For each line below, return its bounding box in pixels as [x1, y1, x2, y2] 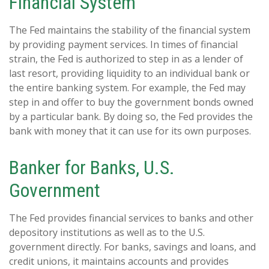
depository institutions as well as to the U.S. [9, 225, 205, 239]
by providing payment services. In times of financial [9, 37, 238, 51]
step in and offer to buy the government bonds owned [9, 95, 253, 109]
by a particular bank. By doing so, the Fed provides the [9, 109, 253, 123]
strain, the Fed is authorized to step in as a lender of [9, 52, 243, 65]
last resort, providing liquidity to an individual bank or [9, 66, 250, 80]
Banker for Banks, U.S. [9, 156, 175, 179]
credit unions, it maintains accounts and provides [9, 254, 229, 268]
